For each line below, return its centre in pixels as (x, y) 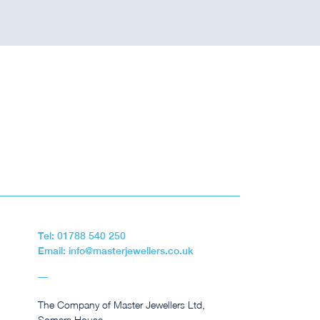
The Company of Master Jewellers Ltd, (122, 305)
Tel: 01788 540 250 (82, 235)
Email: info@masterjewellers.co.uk (116, 250)
